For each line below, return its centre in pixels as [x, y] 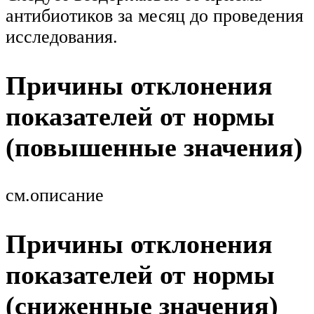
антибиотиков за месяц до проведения [155, 16]
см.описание [55, 195]
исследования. [62, 37]
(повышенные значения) [154, 148]
